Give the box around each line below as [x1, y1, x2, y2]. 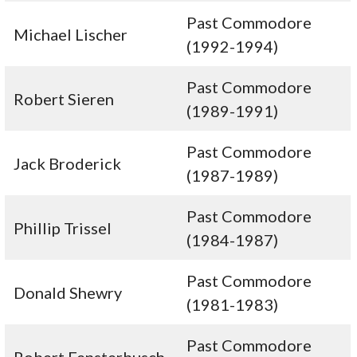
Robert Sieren [14, 89, 115, 109]
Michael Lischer [14, 25, 128, 45]
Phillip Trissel [14, 218, 112, 238]
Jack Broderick [14, 154, 122, 174]
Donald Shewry [14, 283, 123, 303]
